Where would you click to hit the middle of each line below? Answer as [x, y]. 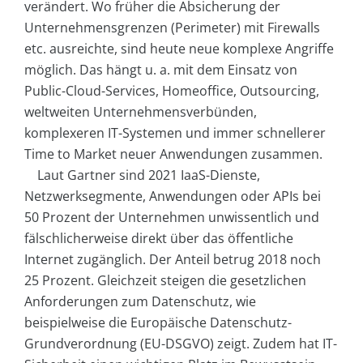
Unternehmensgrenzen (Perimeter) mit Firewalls [172, 27]
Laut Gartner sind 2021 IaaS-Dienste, [149, 175]
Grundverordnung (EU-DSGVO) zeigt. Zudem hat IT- [181, 343]
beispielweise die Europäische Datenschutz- [158, 322]
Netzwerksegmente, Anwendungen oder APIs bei [173, 196]
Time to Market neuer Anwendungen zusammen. [173, 154]
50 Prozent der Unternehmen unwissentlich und [172, 217]
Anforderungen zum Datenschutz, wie [140, 301]
